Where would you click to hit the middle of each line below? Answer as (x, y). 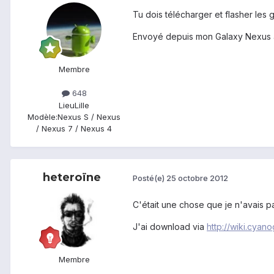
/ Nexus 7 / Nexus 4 (74, 128)
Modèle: (43, 117)
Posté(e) (150, 178)
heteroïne (72, 177)
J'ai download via (170, 226)
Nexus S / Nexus (89, 117)
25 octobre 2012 (197, 178)
